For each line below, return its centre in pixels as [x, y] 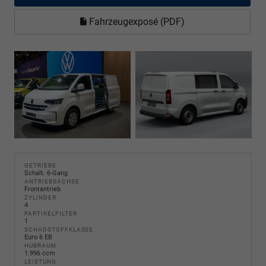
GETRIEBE [40, 165]
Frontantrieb [42, 189]
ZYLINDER [40, 197]
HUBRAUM [40, 245]
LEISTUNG [40, 261]
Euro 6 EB [38, 237]
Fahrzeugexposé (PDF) [136, 21]
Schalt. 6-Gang [46, 173]
